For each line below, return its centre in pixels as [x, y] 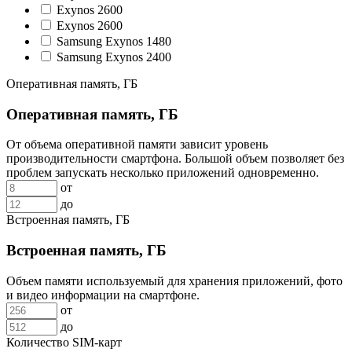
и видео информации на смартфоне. [103, 295]
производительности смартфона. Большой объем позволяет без [175, 159]
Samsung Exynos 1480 [114, 41]
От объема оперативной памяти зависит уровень [137, 145]
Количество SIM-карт [64, 342]
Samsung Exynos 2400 [114, 57]
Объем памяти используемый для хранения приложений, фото [174, 280]
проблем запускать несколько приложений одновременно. [163, 173]
